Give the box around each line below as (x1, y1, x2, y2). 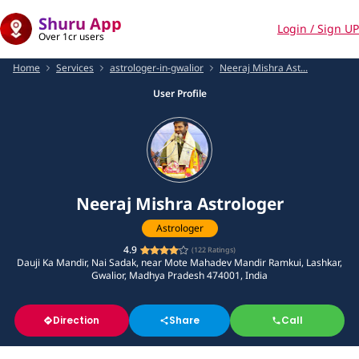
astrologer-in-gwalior (110, 61, 204, 75)
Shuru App (38, 13, 122, 34)
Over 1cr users (38, 30, 104, 43)
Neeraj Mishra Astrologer (75, 192, 284, 215)
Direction (53, 313, 100, 327)
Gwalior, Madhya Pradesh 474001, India (91, 268, 268, 282)
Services (56, 61, 94, 75)
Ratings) (206, 244, 236, 256)
